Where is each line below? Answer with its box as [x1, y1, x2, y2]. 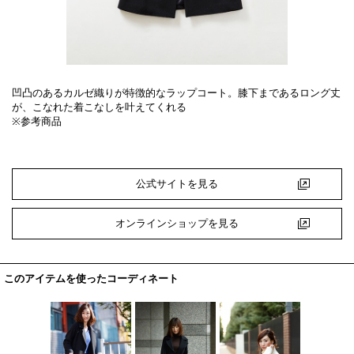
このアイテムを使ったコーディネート [4, 273, 179, 284]
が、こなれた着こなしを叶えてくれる [12, 101, 186, 113]
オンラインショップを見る [115, 217, 239, 229]
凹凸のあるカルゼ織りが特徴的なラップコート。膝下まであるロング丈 [12, 87, 341, 99]
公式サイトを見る [136, 178, 218, 190]
